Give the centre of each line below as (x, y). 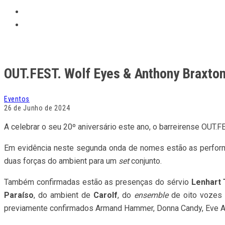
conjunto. (145, 161)
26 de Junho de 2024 (37, 108)
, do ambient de (64, 195)
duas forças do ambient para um (61, 161)
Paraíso (19, 195)
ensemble (151, 195)
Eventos (17, 99)
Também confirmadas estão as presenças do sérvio (98, 182)
